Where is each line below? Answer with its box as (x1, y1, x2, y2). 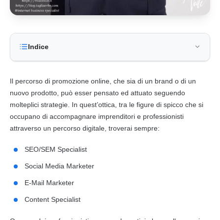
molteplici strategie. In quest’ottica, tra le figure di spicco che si (10, 100, 203, 109)
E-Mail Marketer (25, 178, 74, 187)
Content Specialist (25, 195, 81, 203)
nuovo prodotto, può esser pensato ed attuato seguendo (10, 88, 185, 97)
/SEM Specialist (39, 145, 87, 153)
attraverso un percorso (10, 124, 82, 132)
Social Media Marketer (25, 162, 94, 170)
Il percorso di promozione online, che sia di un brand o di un (10, 77, 196, 85)
